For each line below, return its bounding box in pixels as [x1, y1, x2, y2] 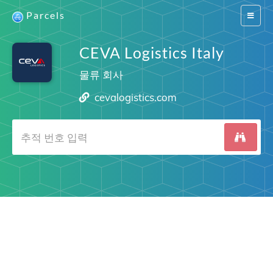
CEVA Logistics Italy [79, 43, 224, 62]
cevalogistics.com [94, 91, 177, 104]
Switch [247, 10, 268, 19]
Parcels [26, 9, 65, 21]
